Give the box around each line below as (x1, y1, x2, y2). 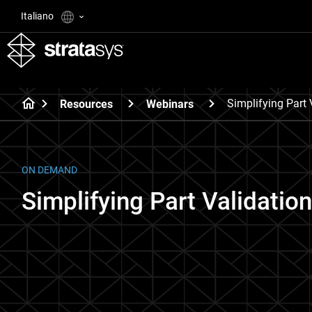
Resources (60, 97, 113, 111)
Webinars (146, 97, 194, 111)
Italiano (21, 10, 56, 22)
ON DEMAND (22, 164, 77, 175)
